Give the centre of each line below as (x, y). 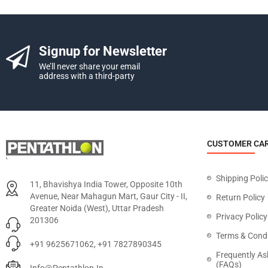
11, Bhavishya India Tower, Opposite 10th (106, 184)
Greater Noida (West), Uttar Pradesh (97, 208)
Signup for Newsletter (103, 51)
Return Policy (240, 197)
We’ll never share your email (89, 66)
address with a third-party (87, 76)
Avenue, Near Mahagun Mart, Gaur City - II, (109, 196)
